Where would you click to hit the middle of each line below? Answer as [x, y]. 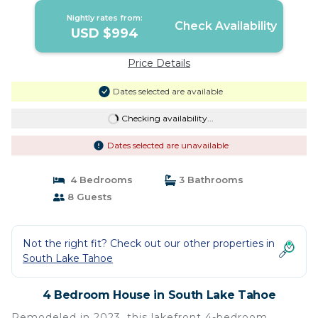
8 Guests [88, 197]
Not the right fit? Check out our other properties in [149, 243]
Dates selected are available [168, 91]
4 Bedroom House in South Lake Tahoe [159, 295]
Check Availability [225, 26]
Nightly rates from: [105, 18]
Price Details [159, 63]
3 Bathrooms [210, 180]
